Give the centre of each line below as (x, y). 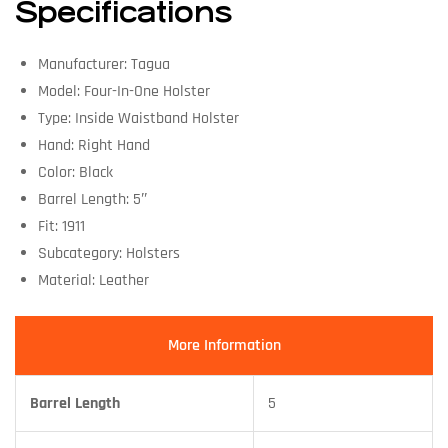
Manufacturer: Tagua (103, 64)
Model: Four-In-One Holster (123, 91)
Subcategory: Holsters (108, 253)
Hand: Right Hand (93, 145)
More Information (224, 346)
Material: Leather (93, 280)
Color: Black (75, 172)
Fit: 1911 (61, 226)
